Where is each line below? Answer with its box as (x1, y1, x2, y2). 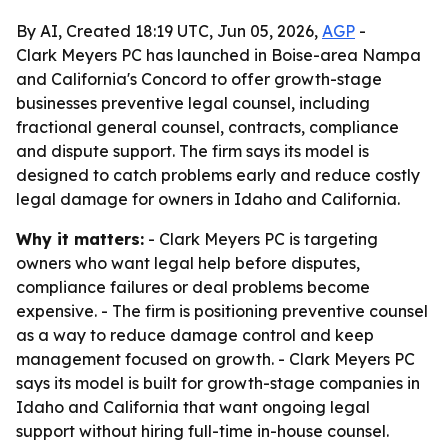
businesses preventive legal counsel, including (16, 93, 370, 113)
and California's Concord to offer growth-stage (16, 69, 382, 89)
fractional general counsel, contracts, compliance (16, 117, 399, 137)
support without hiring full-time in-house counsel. (16, 421, 389, 441)
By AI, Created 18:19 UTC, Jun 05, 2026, (16, 21, 322, 41)
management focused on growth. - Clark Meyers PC (16, 349, 415, 369)
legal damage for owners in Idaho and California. (16, 189, 400, 209)
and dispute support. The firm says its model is (16, 141, 369, 161)
